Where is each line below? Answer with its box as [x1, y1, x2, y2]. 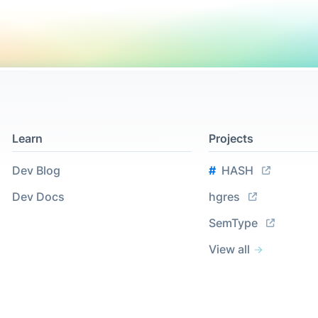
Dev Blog [12, 164, 60, 177]
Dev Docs [12, 190, 65, 204]
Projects [208, 132, 253, 146]
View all [208, 243, 250, 256]
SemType [208, 216, 258, 230]
